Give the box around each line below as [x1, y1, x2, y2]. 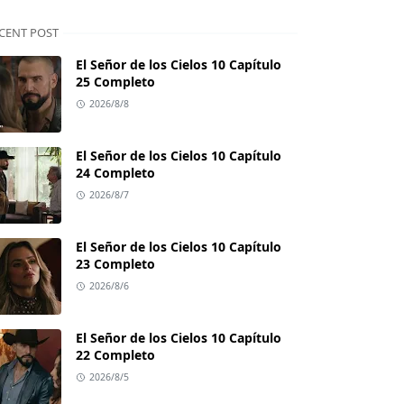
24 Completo [76, 164, 155, 182]
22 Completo [76, 346, 155, 364]
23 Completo [76, 255, 155, 273]
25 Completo [76, 73, 155, 91]
